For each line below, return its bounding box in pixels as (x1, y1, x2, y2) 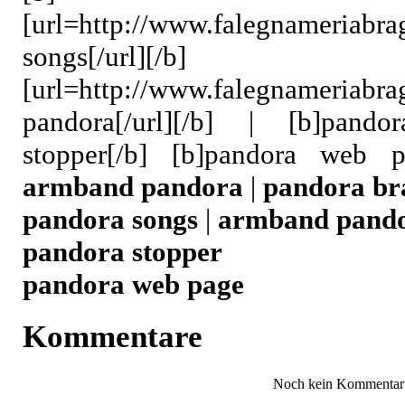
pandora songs (23, 203, 198, 236)
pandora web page (23, 268, 244, 301)
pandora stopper (23, 236, 222, 268)
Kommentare (23, 319, 202, 355)
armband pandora (23, 171, 243, 203)
